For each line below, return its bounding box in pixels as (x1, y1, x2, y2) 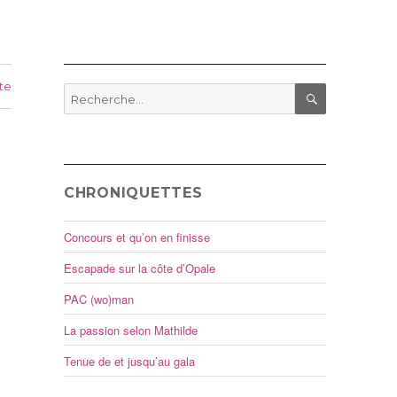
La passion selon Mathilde (63, 321, 198, 339)
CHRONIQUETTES (63, 184, 203, 202)
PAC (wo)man (63, 290, 134, 307)
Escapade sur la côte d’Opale (63, 259, 215, 276)
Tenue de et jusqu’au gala (63, 352, 195, 370)
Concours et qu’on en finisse (63, 228, 210, 245)
